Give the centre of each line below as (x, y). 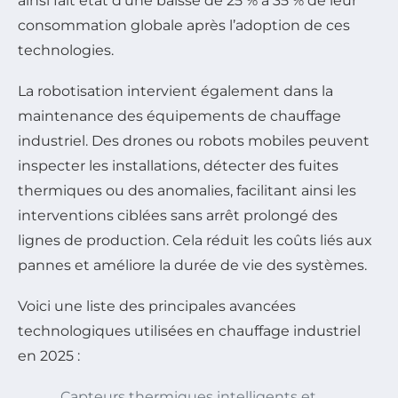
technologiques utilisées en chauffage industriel (189, 331)
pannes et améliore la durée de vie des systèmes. (192, 266)
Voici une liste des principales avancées (157, 306)
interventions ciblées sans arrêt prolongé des (178, 216)
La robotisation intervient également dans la (175, 92)
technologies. (66, 51)
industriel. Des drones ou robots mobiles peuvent (194, 141)
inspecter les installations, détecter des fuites (178, 166)
